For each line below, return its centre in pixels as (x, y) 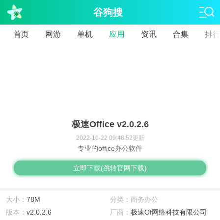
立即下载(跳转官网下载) (110, 168)
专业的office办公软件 (110, 148)
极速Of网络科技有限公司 (169, 212)
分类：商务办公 (134, 199)
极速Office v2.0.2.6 (110, 124)
